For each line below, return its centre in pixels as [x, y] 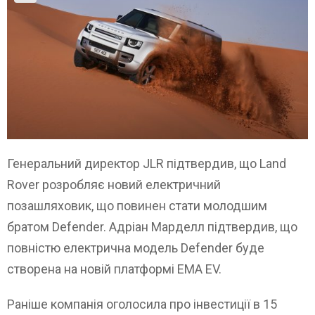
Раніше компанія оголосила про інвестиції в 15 [142, 304]
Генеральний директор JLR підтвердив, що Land [147, 163]
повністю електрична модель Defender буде [136, 247]
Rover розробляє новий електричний [114, 184]
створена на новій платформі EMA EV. [114, 269]
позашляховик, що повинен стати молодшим [137, 205]
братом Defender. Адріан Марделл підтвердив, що [152, 226]
